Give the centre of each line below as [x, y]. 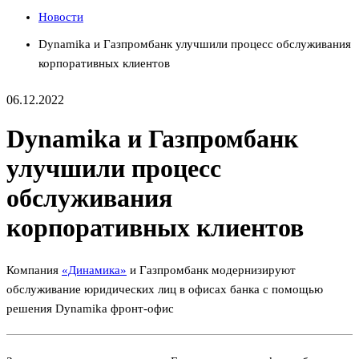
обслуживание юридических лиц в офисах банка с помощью [165, 289]
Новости [61, 16]
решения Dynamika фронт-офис [90, 308]
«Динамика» [94, 270]
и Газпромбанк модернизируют [211, 270]
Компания [34, 270]
